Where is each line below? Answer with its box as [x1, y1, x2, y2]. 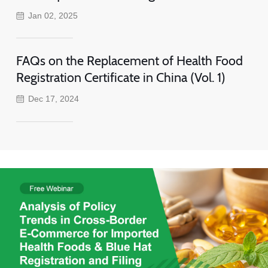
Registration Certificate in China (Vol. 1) [16, 69, 226, 86]
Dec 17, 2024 [28, 94, 80, 104]
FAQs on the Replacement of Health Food [16, 53, 243, 69]
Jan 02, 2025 [28, 10, 78, 20]
